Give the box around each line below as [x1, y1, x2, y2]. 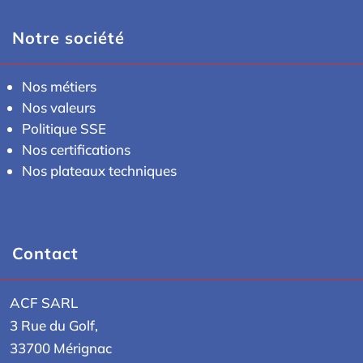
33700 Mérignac [10, 339, 112, 357]
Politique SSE [22, 119, 106, 137]
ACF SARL [10, 293, 78, 311]
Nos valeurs [22, 98, 96, 116]
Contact [12, 242, 79, 263]
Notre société [12, 27, 125, 48]
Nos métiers [22, 77, 96, 95]
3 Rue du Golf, [10, 316, 98, 334]
